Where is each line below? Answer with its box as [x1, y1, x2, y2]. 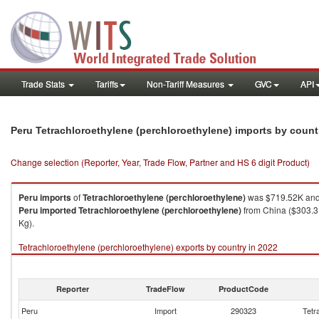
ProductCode [219, 283, 268, 294]
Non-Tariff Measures [147, 78, 226, 90]
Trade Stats [21, 78, 67, 90]
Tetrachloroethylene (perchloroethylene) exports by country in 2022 [19, 241, 278, 253]
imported [40, 204, 76, 216]
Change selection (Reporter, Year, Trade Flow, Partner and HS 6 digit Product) [11, 156, 310, 168]
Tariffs [95, 78, 118, 90]
